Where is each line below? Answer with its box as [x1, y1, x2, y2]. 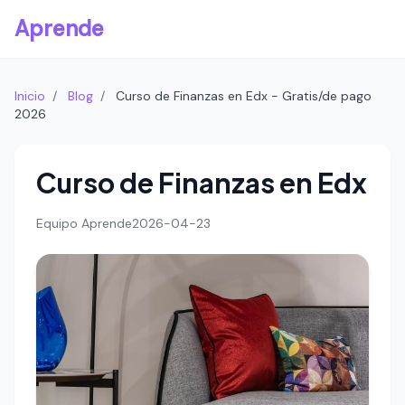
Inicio [14, 88, 45, 104]
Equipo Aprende [36, 215, 132, 231]
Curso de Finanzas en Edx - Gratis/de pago [116, 88, 372, 104]
